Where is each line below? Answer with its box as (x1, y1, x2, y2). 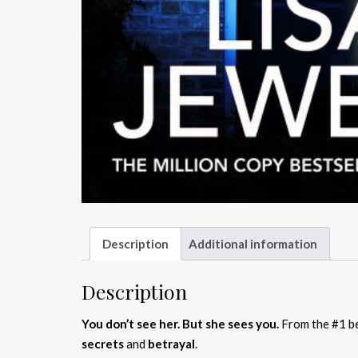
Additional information (189, 236, 317, 251)
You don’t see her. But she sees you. (82, 316, 281, 331)
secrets (82, 336, 126, 351)
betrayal (148, 336, 195, 351)
